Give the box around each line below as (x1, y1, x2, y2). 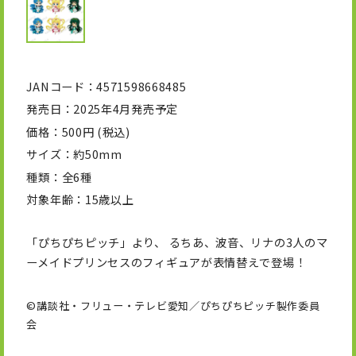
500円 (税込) (61, 122, 130, 140)
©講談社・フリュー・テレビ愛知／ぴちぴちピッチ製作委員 (26, 298, 320, 314)
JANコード (26, 77, 85, 95)
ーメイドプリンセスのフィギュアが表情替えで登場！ (26, 253, 307, 271)
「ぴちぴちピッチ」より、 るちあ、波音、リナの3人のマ (26, 234, 328, 251)
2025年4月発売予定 (73, 100, 178, 118)
